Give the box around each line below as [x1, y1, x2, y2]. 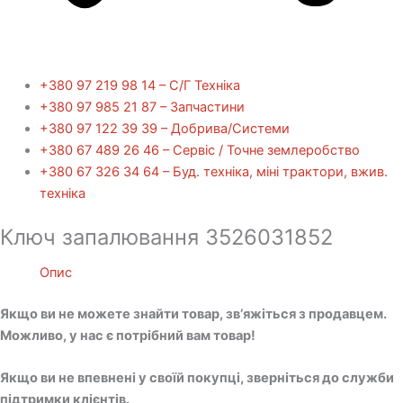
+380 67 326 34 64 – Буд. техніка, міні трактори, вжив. [39, 164, 388, 181]
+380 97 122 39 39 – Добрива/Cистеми [39, 121, 290, 138]
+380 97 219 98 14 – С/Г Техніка [39, 77, 240, 94]
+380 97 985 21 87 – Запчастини [39, 99, 245, 116]
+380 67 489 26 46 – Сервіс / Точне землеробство [39, 142, 360, 159]
